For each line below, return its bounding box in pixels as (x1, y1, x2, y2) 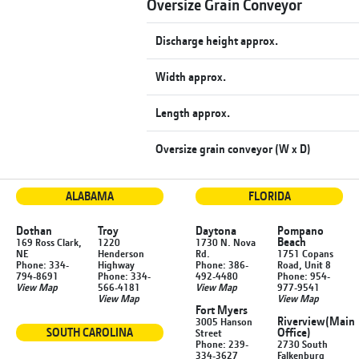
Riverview (277, 313, 325, 329)
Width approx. (155, 68, 227, 84)
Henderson (98, 246, 144, 260)
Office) (277, 324, 311, 340)
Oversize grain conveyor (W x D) (155, 140, 312, 156)
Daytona (196, 222, 236, 238)
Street (196, 325, 222, 339)
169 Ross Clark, (16, 235, 82, 248)
